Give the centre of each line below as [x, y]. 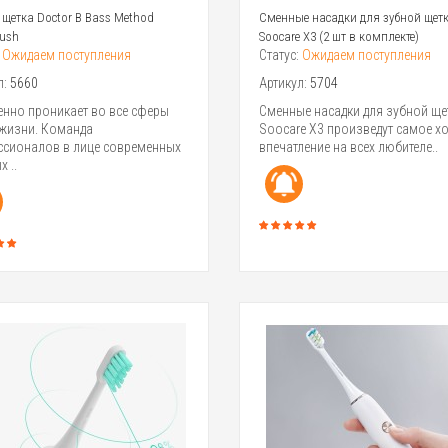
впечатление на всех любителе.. [348, 146]
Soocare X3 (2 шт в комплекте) [338, 36]
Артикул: [284, 82]
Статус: [280, 54]
